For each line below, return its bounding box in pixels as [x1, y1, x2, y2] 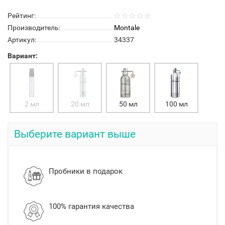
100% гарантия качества [49, 202, 134, 211]
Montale [114, 24, 140, 32]
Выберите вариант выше [14, 128, 136, 140]
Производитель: [8, 24, 60, 32]
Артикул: [8, 36, 36, 44]
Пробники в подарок [49, 167, 123, 176]
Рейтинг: [8, 12, 36, 20]
